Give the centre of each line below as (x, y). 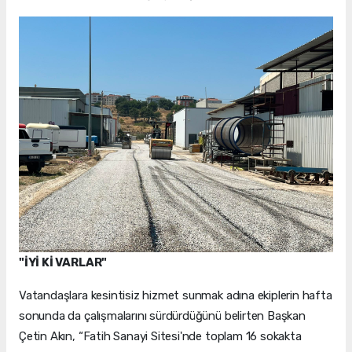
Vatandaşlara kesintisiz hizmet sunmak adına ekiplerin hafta (176, 295)
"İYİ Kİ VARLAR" (63, 262)
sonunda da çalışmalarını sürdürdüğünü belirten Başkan (162, 315)
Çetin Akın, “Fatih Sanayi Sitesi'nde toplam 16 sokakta (160, 336)
